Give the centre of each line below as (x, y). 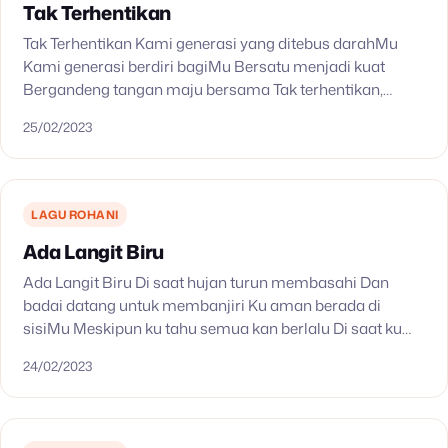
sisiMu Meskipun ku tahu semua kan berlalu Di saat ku (213, 327)
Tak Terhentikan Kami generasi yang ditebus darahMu (211, 42)
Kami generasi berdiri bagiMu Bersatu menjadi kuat (204, 65)
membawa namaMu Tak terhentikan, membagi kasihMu (220, 111)
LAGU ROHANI (75, 214)
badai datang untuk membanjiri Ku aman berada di (202, 304)
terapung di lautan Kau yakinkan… (141, 350)
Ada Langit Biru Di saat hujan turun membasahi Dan (206, 281)
